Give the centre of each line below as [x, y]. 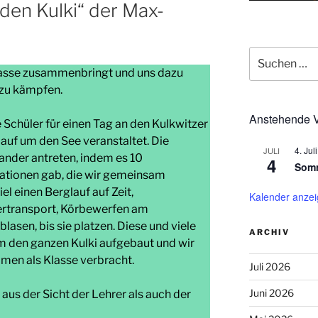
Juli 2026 [269, 266]
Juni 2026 [271, 292]
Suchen [266, 53]
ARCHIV [269, 232]
